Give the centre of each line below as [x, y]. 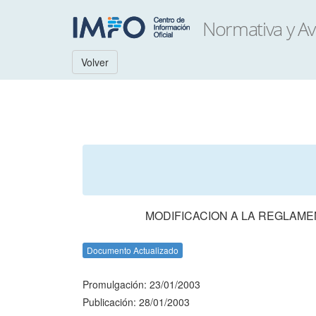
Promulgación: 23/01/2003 [141, 284]
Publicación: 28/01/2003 [136, 302]
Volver [95, 62]
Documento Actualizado [133, 250]
